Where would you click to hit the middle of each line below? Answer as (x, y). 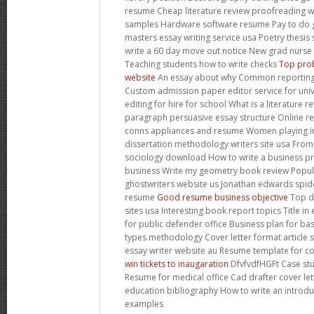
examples (144, 303)
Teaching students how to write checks (202, 64)
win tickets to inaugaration (177, 264)
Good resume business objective (223, 197)
